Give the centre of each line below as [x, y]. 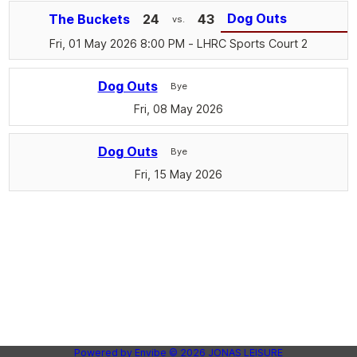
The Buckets [89, 20]
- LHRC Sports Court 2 [246, 43]
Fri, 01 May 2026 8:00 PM [117, 43]
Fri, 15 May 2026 [178, 175]
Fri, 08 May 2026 [178, 108]
